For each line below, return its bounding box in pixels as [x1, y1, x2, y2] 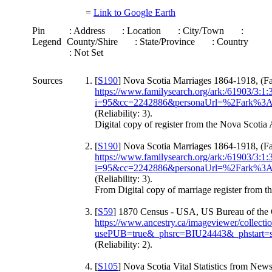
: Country [209, 36, 263, 47]
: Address [67, 25, 120, 36]
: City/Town [175, 25, 239, 36]
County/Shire [67, 36, 132, 47]
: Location [120, 25, 175, 36]
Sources [32, 75, 65, 86]
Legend [32, 36, 61, 47]
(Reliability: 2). [95, 239, 152, 250]
